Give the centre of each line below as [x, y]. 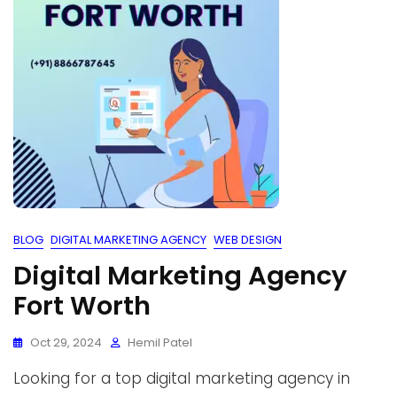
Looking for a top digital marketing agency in [182, 378]
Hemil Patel [160, 343]
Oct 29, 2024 [66, 343]
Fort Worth [82, 306]
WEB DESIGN [248, 240]
